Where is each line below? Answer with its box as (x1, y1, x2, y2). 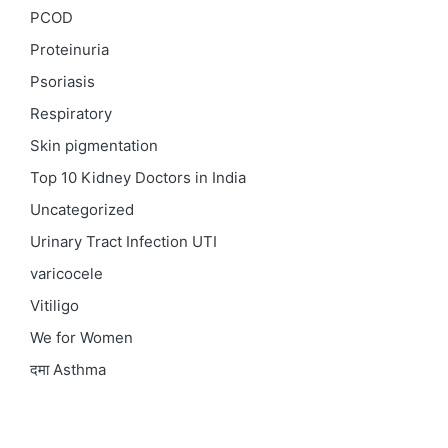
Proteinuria (30, 40, 109, 60)
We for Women (30, 328, 133, 348)
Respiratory (30, 104, 112, 124)
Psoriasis (30, 72, 95, 92)
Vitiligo (30, 296, 79, 316)
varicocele (30, 264, 103, 284)
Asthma (49, 360, 106, 380)
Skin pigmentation (30, 136, 158, 156)
